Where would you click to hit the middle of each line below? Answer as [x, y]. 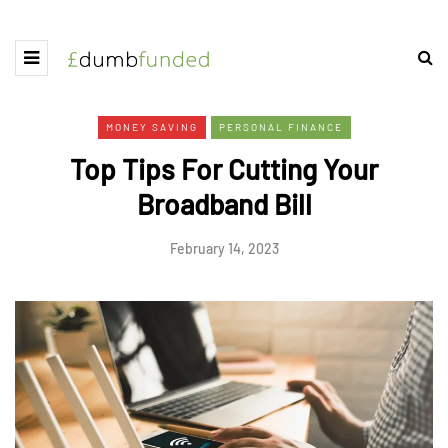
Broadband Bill [224, 204]
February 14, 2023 [224, 248]
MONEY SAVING [151, 127]
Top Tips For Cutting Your [224, 169]
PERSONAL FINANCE [280, 127]
